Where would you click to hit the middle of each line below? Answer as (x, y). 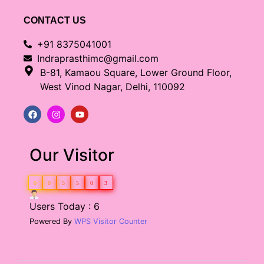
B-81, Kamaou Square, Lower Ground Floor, (136, 73)
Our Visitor (72, 155)
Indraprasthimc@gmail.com (98, 59)
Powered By (52, 222)
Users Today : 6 (65, 207)
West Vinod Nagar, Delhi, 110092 (112, 87)
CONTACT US (55, 21)
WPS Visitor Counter (111, 222)
